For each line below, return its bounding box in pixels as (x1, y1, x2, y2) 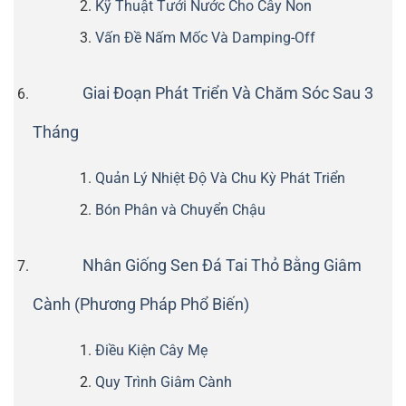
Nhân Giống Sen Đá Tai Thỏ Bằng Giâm (82, 256, 362, 275)
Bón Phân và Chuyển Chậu (94, 200, 266, 218)
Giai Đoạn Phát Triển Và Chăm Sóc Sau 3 (82, 84, 373, 103)
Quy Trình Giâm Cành (94, 372, 232, 391)
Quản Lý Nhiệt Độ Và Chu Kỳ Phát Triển (94, 169, 345, 188)
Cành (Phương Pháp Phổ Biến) (32, 295, 249, 314)
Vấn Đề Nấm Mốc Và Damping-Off (94, 28, 315, 46)
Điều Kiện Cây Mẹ (94, 342, 208, 359)
